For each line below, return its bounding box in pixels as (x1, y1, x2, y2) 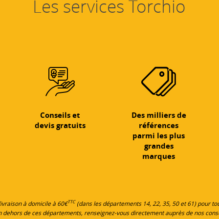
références (139, 120, 179, 131)
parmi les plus (132, 130, 185, 141)
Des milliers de (131, 109, 186, 120)
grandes (144, 140, 174, 151)
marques (142, 151, 175, 161)
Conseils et (40, 109, 81, 120)
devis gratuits (35, 120, 86, 131)
